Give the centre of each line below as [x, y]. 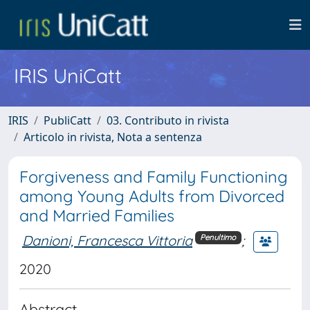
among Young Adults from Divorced [152, 196]
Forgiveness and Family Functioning [154, 177]
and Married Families [97, 216]
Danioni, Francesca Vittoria [107, 240]
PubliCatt [67, 120]
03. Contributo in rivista [168, 120]
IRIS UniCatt [68, 75]
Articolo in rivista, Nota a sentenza [113, 137]
